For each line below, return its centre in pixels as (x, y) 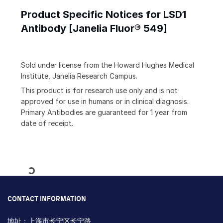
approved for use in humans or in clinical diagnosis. (105, 102)
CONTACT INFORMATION (47, 199)
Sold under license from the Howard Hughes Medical (108, 65)
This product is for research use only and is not (99, 91)
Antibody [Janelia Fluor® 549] (94, 29)
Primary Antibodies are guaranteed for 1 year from (104, 112)
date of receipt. (47, 123)
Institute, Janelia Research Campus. (79, 76)
